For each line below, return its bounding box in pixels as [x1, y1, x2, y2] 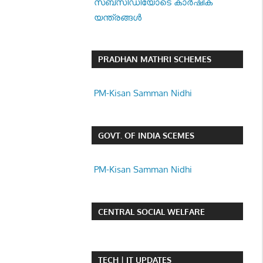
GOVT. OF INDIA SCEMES [97, 130, 194, 140]
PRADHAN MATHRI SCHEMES [97, 54, 211, 65]
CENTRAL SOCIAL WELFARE [97, 206, 205, 217]
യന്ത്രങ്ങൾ [94, 11, 142, 23]
